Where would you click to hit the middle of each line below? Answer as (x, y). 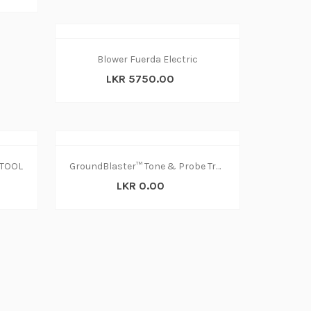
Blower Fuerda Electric (148, 60)
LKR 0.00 (140, 186)
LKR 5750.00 (141, 79)
